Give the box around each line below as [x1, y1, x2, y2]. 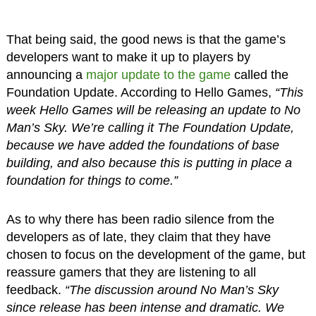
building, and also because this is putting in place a [6, 155, 292, 170]
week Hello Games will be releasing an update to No [6, 102, 300, 117]
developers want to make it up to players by [6, 49, 250, 64]
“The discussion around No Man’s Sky [61, 282, 279, 297]
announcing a [6, 67, 86, 82]
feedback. [6, 282, 61, 297]
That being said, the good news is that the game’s [6, 32, 286, 47]
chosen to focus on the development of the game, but [6, 247, 305, 262]
